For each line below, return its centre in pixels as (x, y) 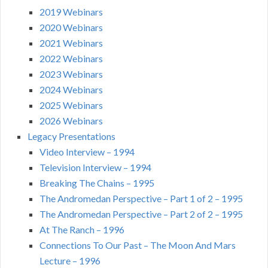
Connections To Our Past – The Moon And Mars (138, 245)
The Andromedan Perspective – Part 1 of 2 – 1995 (141, 198)
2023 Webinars (71, 74)
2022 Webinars (71, 58)
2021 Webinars (71, 42)
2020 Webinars (71, 27)
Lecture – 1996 (70, 260)
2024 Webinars (71, 89)
